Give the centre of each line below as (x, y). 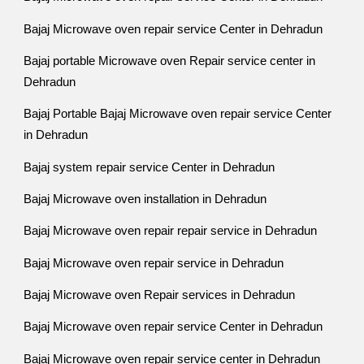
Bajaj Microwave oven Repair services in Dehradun (160, 295)
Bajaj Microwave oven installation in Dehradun (145, 199)
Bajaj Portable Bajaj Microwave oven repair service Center (178, 114)
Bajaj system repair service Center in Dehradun (149, 167)
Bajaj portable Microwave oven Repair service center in (170, 61)
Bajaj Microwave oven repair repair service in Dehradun (171, 231)
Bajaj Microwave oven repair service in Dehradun (154, 263)
